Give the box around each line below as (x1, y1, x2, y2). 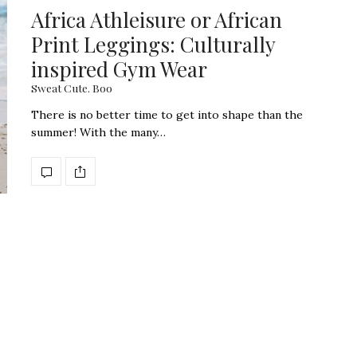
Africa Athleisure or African (31, 6, 282, 34)
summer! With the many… (31, 125, 166, 140)
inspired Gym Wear (31, 55, 207, 84)
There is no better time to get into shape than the (31, 108, 303, 123)
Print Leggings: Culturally (31, 30, 275, 59)
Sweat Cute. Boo (31, 80, 112, 96)
